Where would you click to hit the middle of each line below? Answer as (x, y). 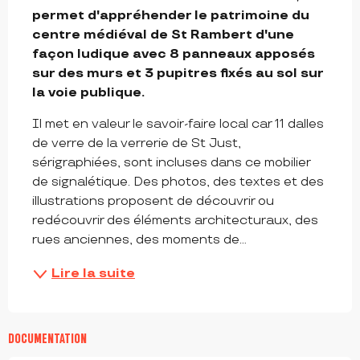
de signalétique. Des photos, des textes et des (178, 182)
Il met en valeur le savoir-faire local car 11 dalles (178, 125)
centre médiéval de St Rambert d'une (163, 35)
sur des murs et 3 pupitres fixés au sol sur (178, 74)
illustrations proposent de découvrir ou (153, 202)
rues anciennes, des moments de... (139, 240)
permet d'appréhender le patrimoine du (171, 16)
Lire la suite (93, 274)
